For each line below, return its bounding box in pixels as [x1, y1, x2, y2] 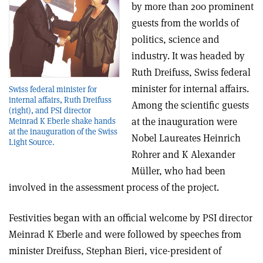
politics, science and [131, 33, 220, 46]
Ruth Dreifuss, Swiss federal [131, 66, 251, 79]
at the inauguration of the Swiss [9, 126, 117, 137]
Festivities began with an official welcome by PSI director [9, 211, 252, 225]
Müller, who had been [131, 164, 225, 178]
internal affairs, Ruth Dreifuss [9, 94, 112, 105]
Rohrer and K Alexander [131, 148, 235, 161]
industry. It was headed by [131, 49, 245, 63]
